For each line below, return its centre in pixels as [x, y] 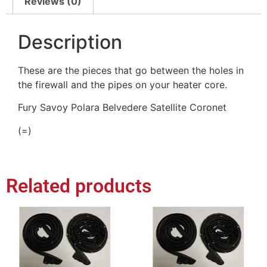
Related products [79, 186]
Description [70, 42]
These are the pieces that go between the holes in [131, 70]
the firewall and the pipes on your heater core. [122, 84]
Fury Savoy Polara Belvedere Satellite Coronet [122, 108]
